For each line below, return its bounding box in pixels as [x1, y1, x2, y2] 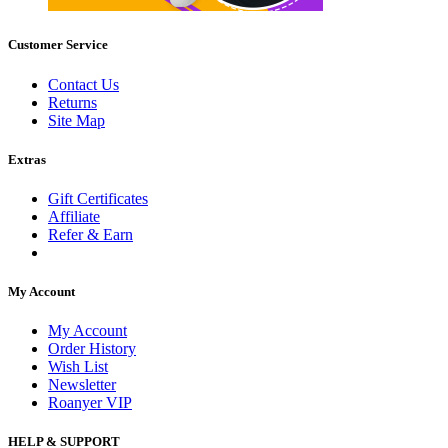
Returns [48, 93, 97, 111]
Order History [48, 340, 136, 358]
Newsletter [48, 376, 116, 394]
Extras [8, 151, 46, 167]
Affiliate [48, 207, 100, 225]
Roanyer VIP [48, 394, 132, 412]
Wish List [48, 358, 108, 376]
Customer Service [8, 37, 108, 53]
